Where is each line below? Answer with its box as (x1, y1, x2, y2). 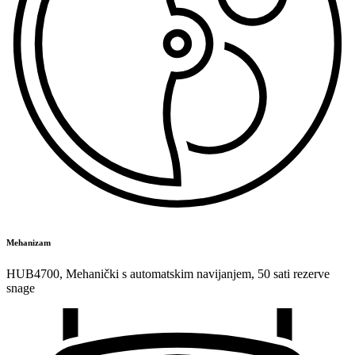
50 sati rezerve (258, 267, 330, 281)
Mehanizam (6, 238, 51, 248)
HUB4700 (6, 267, 59, 281)
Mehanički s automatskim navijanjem (66, 267, 251, 281)
